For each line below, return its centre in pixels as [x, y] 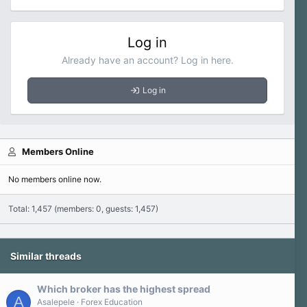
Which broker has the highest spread [124, 289]
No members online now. [55, 179]
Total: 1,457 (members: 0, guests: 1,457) [83, 209]
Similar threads [46, 256]
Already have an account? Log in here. [147, 60]
